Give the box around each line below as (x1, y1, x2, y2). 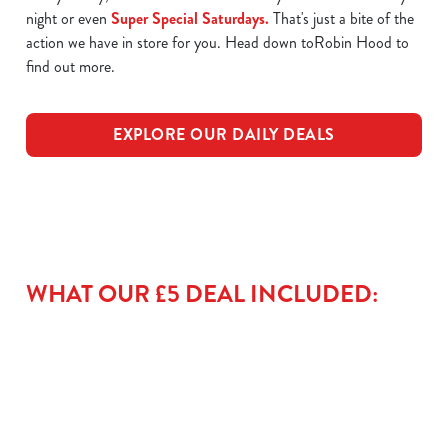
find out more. (26, 55, 119, 78)
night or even (26, 7, 111, 30)
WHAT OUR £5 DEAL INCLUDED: (26, 277, 378, 311)
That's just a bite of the (269, 7, 414, 30)
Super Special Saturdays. (111, 7, 269, 30)
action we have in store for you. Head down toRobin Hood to (26, 31, 409, 54)
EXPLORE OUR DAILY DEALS (113, 123, 335, 146)
